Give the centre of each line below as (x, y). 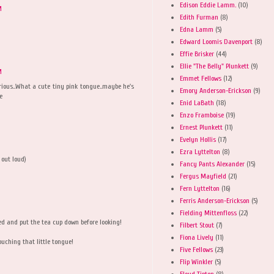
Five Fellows (196, 249)
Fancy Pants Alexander (212, 164)
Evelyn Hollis (198, 139)
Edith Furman (199, 17)
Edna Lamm (197, 29)
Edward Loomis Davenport (216, 41)
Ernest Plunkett (201, 127)
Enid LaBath (197, 102)
